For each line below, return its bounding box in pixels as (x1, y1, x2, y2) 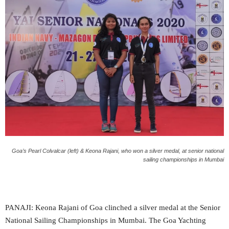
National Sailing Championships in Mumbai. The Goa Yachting (5, 216, 206, 224)
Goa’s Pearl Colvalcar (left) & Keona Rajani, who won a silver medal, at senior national (12, 147, 224, 154)
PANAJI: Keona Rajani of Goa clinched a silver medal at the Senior (5, 203, 220, 212)
